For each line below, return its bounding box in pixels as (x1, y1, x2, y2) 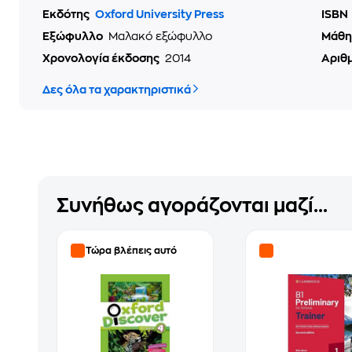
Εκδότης (42, 9, 92, 20)
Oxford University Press (95, 9, 224, 20)
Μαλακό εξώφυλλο (108, 31, 213, 42)
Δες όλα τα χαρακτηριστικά (42, 84, 191, 95)
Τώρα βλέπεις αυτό (86, 246, 177, 255)
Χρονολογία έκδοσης (42, 53, 162, 64)
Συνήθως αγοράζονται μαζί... (57, 196, 328, 215)
